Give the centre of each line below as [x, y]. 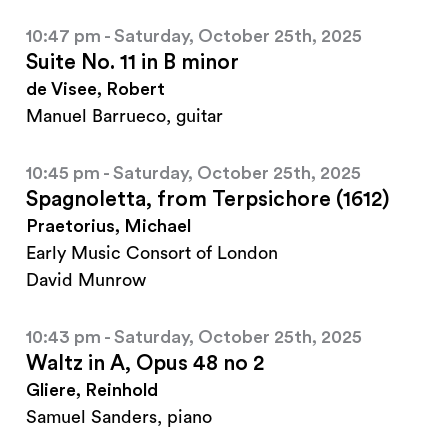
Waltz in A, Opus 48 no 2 [145, 364]
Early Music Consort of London [152, 253]
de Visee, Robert [95, 89]
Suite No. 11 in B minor [132, 63]
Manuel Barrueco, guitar [124, 116]
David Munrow [86, 280]
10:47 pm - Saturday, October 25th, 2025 [194, 36]
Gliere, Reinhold [92, 390]
